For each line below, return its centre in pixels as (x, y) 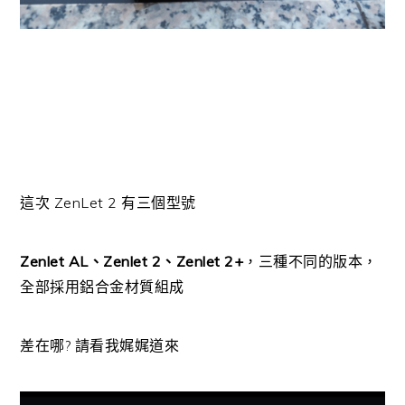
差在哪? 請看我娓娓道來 (100, 345)
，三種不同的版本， (311, 261)
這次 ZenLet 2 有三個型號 (114, 202)
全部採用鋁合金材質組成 (102, 286)
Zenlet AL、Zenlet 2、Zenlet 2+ (132, 261)
